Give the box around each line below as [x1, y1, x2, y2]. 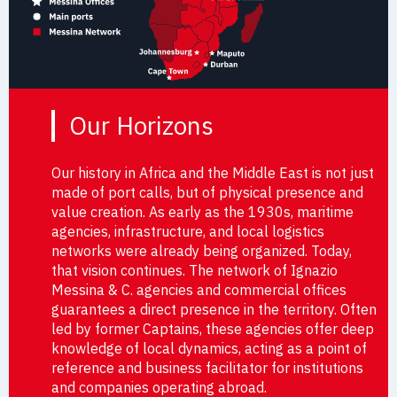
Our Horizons [69, 108, 214, 142]
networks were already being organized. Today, [51, 241, 352, 260]
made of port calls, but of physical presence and [51, 183, 363, 201]
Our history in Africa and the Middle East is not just [51, 163, 374, 182]
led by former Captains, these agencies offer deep [51, 319, 374, 338]
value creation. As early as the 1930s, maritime [51, 202, 354, 221]
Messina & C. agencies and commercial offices [51, 280, 346, 299]
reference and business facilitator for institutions [51, 358, 363, 377]
